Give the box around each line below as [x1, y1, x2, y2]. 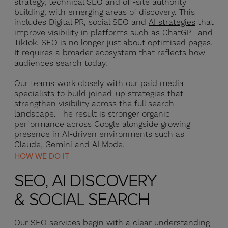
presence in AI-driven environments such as [14, 129, 184, 139]
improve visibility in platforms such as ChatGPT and [14, 27, 213, 38]
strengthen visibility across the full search [14, 99, 174, 109]
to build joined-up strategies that [54, 89, 183, 99]
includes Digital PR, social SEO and [14, 17, 149, 27]
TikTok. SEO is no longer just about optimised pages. [14, 38, 213, 48]
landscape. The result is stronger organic [14, 109, 170, 119]
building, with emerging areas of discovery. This [14, 7, 195, 17]
